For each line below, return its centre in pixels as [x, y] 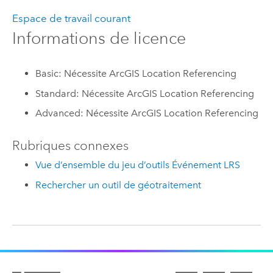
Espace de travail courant [71, 18]
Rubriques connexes [70, 145]
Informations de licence [99, 38]
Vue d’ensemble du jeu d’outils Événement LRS [138, 165]
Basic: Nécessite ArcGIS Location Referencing [136, 74]
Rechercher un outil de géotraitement [119, 185]
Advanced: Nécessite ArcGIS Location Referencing [147, 113]
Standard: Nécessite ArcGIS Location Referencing [145, 93]
